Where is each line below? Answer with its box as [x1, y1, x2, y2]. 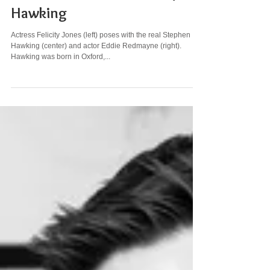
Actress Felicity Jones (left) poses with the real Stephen [11, 96, 190, 104]
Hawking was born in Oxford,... [11, 118, 110, 126]
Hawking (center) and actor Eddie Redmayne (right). [11, 107, 181, 115]
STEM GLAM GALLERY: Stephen [11, 48, 204, 66]
